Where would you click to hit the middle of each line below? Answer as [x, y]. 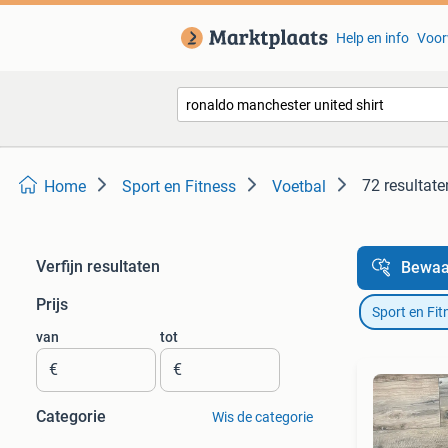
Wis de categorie [262, 417]
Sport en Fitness [179, 186]
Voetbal [299, 186]
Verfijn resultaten [98, 266]
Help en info [372, 38]
